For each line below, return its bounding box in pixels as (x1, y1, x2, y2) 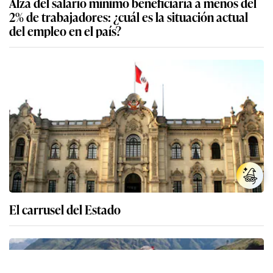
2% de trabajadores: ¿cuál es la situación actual (9, 7, 248, 26)
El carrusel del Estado (9, 200, 121, 219)
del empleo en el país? (9, 21, 121, 40)
